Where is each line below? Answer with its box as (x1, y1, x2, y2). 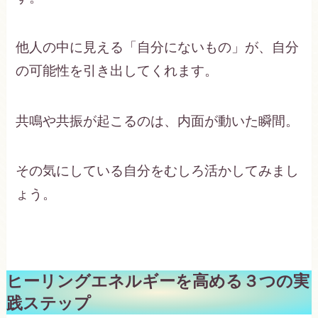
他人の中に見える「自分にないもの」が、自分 (16, 40, 300, 55)
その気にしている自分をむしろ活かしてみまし (16, 163, 300, 179)
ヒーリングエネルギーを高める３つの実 (6, 272, 309, 290)
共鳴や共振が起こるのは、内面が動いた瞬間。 (16, 113, 300, 128)
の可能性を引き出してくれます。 (16, 63, 219, 79)
